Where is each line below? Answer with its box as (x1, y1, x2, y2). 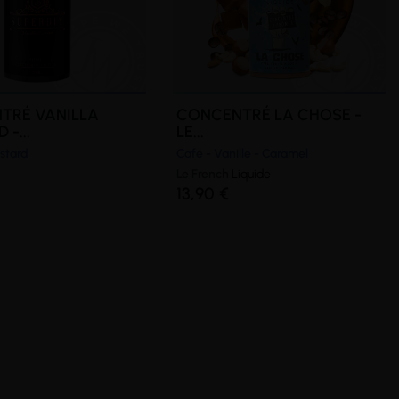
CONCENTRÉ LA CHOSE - (176, 105, 362, 126)
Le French (176, 167, 232, 183)
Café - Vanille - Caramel (176, 146, 309, 162)
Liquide (232, 167, 272, 183)
